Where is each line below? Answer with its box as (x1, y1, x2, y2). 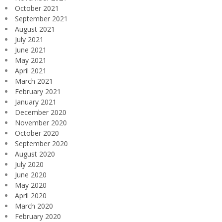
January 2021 (15, 97, 56, 107)
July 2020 (15, 159, 44, 169)
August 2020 (15, 149, 55, 159)
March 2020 (15, 201, 53, 211)
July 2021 (15, 34, 44, 44)
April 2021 (15, 65, 47, 75)
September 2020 (15, 138, 68, 148)
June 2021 (15, 45, 47, 55)
